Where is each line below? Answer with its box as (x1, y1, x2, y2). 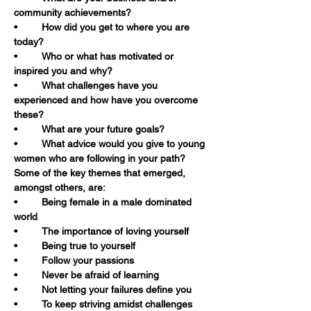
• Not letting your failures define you (42, 284, 192, 295)
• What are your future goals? (42, 124, 165, 135)
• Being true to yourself (42, 240, 135, 251)
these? (14, 109, 44, 120)
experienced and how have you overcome (14, 94, 201, 106)
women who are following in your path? (14, 153, 185, 164)
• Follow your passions (42, 255, 134, 266)
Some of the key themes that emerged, (14, 167, 188, 178)
